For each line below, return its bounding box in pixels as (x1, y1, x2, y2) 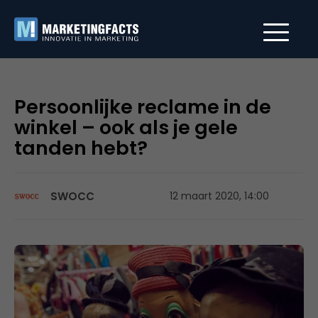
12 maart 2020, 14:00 (170, 189, 269, 203)
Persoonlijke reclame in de (14, 94, 271, 120)
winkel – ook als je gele (14, 114, 238, 141)
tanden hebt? (14, 135, 148, 161)
